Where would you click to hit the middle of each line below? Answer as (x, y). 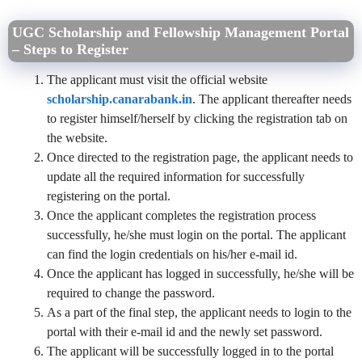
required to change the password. (133, 293)
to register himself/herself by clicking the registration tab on (197, 119)
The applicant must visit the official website (157, 80)
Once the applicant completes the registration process (181, 216)
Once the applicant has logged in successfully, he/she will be (200, 274)
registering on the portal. (109, 196)
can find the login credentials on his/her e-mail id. (172, 255)
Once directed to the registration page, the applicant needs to (200, 158)
